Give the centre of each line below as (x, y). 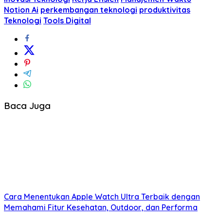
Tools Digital (67, 21)
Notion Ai (21, 10)
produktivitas (165, 10)
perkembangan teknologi (89, 10)
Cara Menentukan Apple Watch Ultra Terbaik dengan (102, 196)
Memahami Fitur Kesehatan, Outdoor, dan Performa (101, 207)
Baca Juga (27, 106)
